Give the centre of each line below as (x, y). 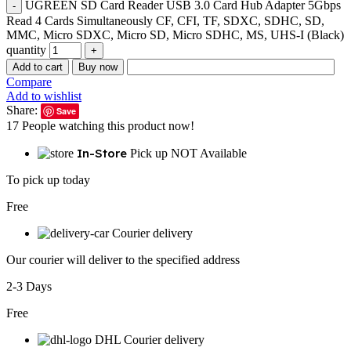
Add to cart (38, 67)
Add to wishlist (44, 96)
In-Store (103, 154)
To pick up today (48, 180)
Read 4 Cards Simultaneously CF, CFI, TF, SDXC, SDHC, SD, (165, 21)
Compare (29, 82)
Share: (24, 110)
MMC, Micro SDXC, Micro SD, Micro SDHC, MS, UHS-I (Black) (175, 35)
